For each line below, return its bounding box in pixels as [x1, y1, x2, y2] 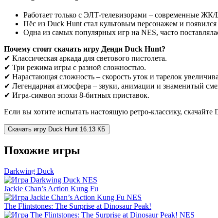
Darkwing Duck [4, 166, 54, 175]
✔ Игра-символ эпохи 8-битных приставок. [4, 91, 149, 99]
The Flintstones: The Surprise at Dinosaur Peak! [4, 201, 151, 210]
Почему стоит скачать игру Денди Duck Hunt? [4, 44, 165, 53]
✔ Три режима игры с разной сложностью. [4, 63, 146, 72]
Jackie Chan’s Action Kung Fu [4, 184, 98, 193]
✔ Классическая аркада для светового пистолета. [4, 54, 167, 62]
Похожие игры [4, 144, 80, 157]
